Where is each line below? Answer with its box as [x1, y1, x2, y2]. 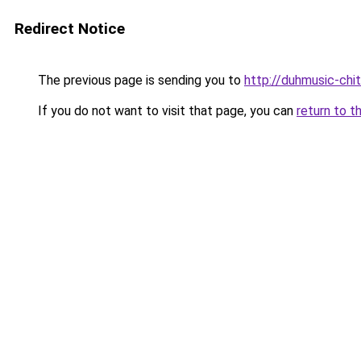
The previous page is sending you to [35, 73, 244, 88]
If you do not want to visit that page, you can [35, 103, 297, 118]
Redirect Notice [15, 19, 125, 38]
